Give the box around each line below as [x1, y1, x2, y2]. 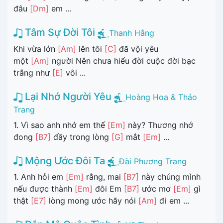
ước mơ [139, 184, 173, 194]
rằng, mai [84, 172, 123, 182]
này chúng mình [139, 172, 201, 182]
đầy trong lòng [51, 131, 111, 142]
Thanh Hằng [109, 28, 154, 38]
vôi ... [63, 68, 86, 78]
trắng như [13, 68, 52, 78]
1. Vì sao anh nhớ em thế [13, 119, 108, 130]
